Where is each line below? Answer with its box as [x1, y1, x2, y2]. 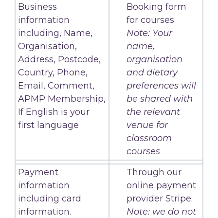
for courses [127, 14, 174, 25]
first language [18, 119, 79, 130]
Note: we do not [127, 206, 196, 217]
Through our [127, 166, 182, 178]
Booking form [127, 1, 186, 12]
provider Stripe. [127, 193, 193, 204]
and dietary [127, 67, 178, 78]
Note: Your [127, 27, 172, 38]
